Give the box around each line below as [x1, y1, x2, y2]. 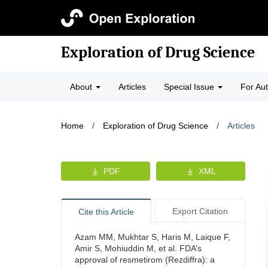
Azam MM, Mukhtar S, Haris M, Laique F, [75, 232, 230, 242]
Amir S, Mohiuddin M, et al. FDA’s [75, 243, 202, 253]
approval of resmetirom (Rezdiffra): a [75, 255, 215, 264]
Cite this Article [78, 207, 134, 217]
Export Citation [172, 206, 228, 216]
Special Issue [164, 82, 217, 92]
